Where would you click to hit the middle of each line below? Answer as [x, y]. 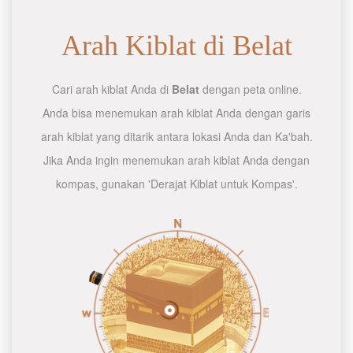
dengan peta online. [250, 89]
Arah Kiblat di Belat [176, 46]
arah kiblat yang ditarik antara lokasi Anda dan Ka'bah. [176, 136]
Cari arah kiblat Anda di [111, 89]
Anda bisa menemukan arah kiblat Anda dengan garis [176, 113]
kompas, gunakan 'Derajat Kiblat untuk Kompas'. [176, 184]
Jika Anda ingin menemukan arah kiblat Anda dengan [176, 160]
